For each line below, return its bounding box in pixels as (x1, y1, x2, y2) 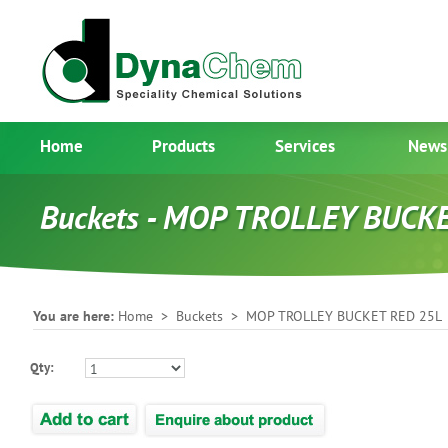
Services (275, 135, 335, 157)
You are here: (33, 307, 118, 325)
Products (151, 135, 215, 157)
